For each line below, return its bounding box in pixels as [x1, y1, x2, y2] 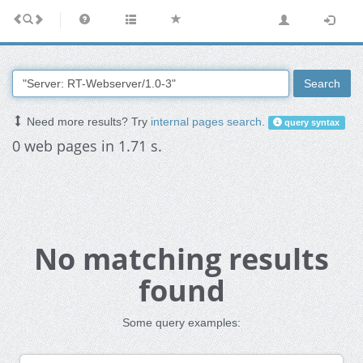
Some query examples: [122, 316, 241, 330]
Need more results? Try [23, 115, 151, 129]
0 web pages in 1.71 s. [12, 136, 162, 156]
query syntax [282, 117, 340, 128]
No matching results [34, 239, 329, 280]
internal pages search [151, 115, 262, 129]
